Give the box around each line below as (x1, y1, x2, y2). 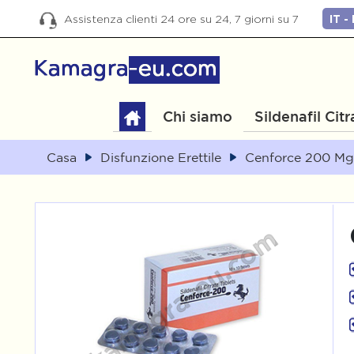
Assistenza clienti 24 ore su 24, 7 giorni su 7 (61, 13, 299, 24)
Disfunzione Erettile (100, 150, 221, 164)
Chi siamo (163, 108, 232, 124)
